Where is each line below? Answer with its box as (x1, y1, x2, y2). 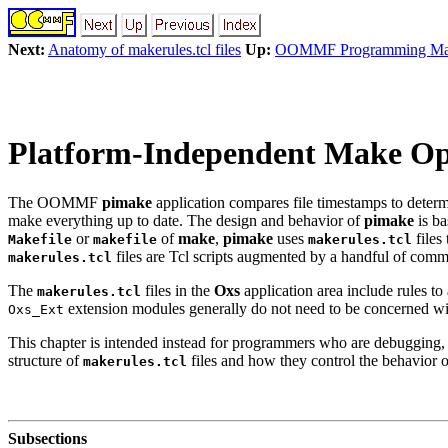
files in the (141, 281, 214, 299)
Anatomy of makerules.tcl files (48, 41, 241, 58)
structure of (8, 351, 83, 369)
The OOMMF (8, 193, 102, 211)
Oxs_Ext (8, 301, 64, 317)
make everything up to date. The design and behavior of (8, 211, 364, 229)
